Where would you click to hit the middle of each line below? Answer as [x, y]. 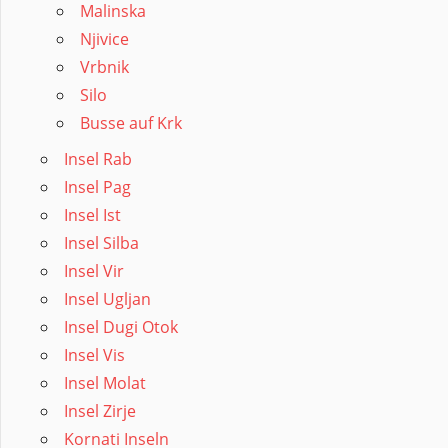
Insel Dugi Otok [121, 327]
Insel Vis [94, 355]
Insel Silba [101, 243]
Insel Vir [94, 271]
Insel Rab [98, 159]
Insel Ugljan [107, 299]
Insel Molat [105, 383]
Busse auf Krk [131, 123]
